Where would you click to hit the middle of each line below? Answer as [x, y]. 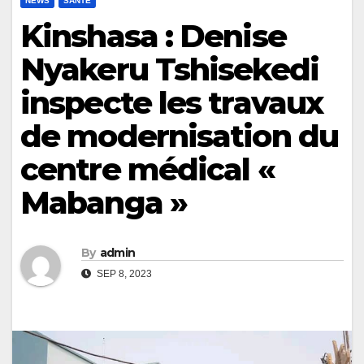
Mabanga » [104, 202]
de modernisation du [179, 136]
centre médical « [147, 169]
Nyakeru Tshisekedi [169, 69]
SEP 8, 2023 [123, 274]
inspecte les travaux [172, 102]
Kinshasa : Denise [153, 36]
